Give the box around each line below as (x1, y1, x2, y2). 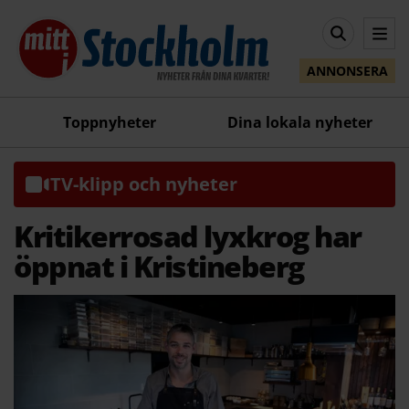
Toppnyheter (62, 111, 156, 132)
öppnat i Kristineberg (14, 246, 304, 286)
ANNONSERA (307, 62, 388, 80)
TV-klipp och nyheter (50, 171, 237, 196)
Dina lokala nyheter (227, 111, 372, 132)
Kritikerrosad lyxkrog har (14, 215, 362, 256)
